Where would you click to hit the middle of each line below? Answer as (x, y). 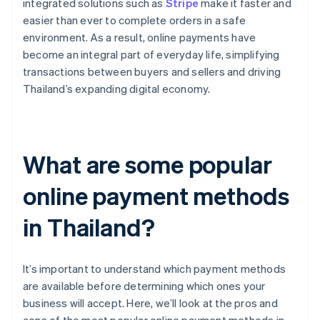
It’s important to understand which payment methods (155, 269)
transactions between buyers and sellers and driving (152, 72)
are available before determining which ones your (144, 286)
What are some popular (147, 164)
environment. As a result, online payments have (140, 37)
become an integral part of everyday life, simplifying (151, 55)
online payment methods (156, 196)
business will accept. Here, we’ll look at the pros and (150, 303)
